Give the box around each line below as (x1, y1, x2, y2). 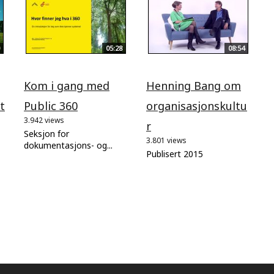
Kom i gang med (24, 78, 109, 93)
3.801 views (146, 135, 187, 146)
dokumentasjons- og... (24, 139, 113, 151)
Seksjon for (24, 127, 69, 139)
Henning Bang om (146, 78, 241, 93)
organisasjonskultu (146, 98, 247, 113)
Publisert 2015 (146, 147, 203, 160)
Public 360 (24, 98, 78, 113)
